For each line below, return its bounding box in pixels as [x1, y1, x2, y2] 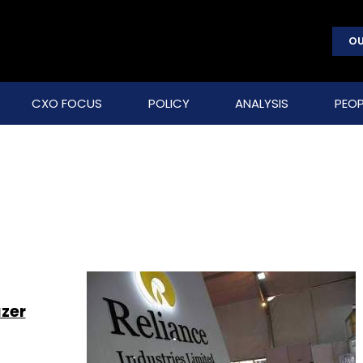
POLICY [147, 95, 190, 112]
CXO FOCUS [31, 95, 102, 112]
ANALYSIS [235, 95, 289, 112]
